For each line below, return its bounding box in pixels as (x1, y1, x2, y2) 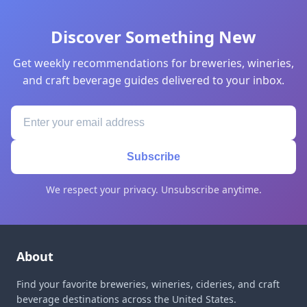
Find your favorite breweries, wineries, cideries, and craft (16, 278, 280, 291)
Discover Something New (51, 25, 256, 48)
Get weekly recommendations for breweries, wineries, (13, 56, 294, 71)
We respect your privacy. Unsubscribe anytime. (45, 183, 262, 196)
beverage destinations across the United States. (16, 293, 236, 306)
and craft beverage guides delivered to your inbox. (23, 73, 284, 88)
